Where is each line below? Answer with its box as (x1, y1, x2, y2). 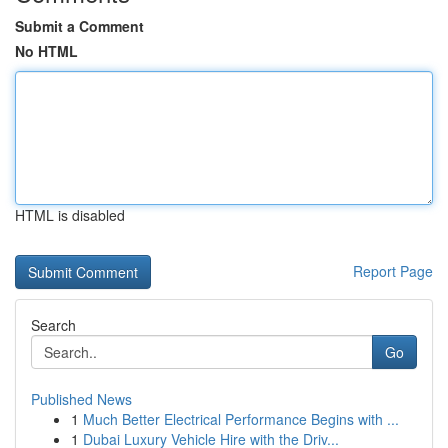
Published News (31, 389, 132, 409)
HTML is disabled (15, 205, 125, 225)
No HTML (15, 41, 78, 61)
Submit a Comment (15, 16, 144, 36)
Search (31, 315, 76, 335)
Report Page (353, 261, 433, 281)
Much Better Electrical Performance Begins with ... (83, 409, 399, 429)
